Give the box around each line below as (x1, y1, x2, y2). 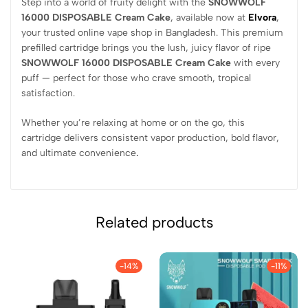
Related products (95, 212, 213, 232)
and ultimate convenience (21, 146, 136, 159)
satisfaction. (21, 87, 75, 99)
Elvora (248, 11, 276, 23)
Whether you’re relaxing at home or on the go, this (21, 116, 245, 129)
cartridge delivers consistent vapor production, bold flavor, (21, 131, 279, 144)
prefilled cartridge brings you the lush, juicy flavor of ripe (21, 41, 271, 54)
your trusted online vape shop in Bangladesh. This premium (21, 26, 283, 38)
